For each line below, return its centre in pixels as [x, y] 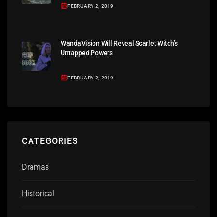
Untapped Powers [87, 53]
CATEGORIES [50, 140]
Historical [38, 194]
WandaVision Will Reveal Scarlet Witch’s [119, 43]
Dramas [35, 167]
